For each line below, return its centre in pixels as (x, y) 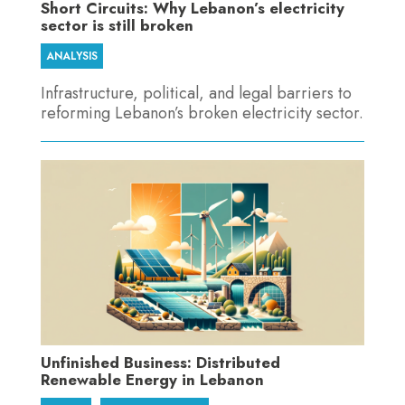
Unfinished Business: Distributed (160, 363)
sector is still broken (117, 26)
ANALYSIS (71, 57)
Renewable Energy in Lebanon (152, 380)
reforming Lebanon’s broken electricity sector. (202, 113)
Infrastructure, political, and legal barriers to (196, 94)
